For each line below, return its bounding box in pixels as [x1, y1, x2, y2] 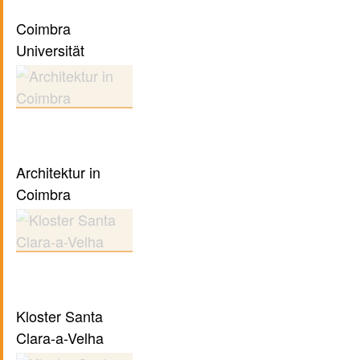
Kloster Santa [16, 305, 103, 327]
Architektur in [16, 162, 100, 183]
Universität [16, 39, 88, 61]
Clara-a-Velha [16, 327, 108, 349]
